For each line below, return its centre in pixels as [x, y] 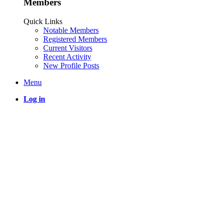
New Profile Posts [71, 65]
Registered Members [75, 39]
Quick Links [43, 21]
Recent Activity [67, 56]
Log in [34, 99]
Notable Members [71, 30]
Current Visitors [68, 48]
